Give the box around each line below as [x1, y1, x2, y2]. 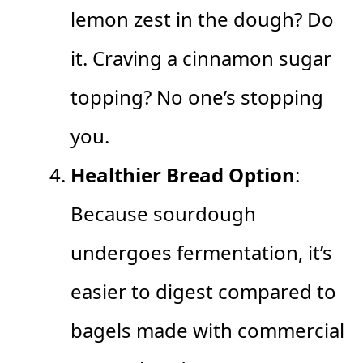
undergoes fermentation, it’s [70, 238, 332, 266]
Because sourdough [70, 199, 256, 227]
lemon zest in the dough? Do [70, 5, 334, 32]
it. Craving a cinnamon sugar [70, 44, 331, 71]
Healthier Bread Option [70, 160, 295, 188]
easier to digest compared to [70, 277, 336, 305]
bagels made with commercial [70, 316, 344, 344]
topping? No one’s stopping [70, 83, 323, 110]
